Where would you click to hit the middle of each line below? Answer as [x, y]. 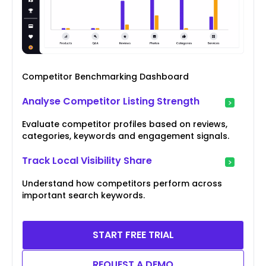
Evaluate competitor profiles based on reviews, [125, 124]
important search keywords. [83, 196]
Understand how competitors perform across [122, 184]
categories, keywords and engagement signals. [126, 136]
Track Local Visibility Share [87, 161]
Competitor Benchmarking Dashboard [105, 77]
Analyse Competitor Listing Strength [111, 102]
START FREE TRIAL [133, 235]
